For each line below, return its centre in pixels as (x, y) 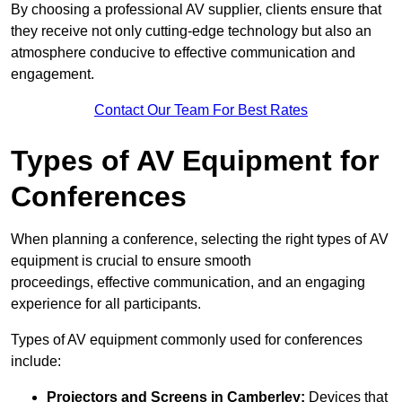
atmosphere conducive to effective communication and (183, 53)
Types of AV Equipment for (195, 161)
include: (36, 362)
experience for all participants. (106, 304)
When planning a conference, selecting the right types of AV (200, 240)
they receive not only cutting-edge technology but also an (191, 31)
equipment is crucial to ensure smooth (131, 261)
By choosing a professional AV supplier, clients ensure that (196, 10)
